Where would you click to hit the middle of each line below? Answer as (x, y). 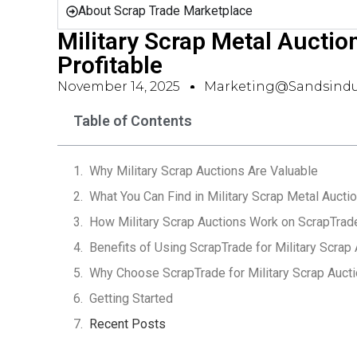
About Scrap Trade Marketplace (165, 11)
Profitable (110, 65)
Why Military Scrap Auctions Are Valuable (204, 171)
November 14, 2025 (119, 86)
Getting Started (131, 298)
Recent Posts (127, 324)
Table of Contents (133, 121)
